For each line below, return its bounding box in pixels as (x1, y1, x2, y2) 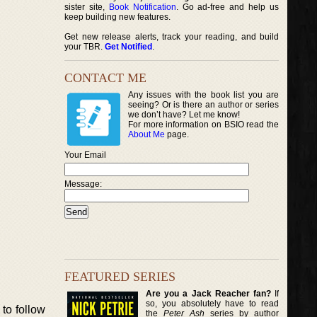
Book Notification (108, 2, 176, 12)
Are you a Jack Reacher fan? (146, 288, 271, 299)
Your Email (64, 150, 106, 160)
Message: (64, 179, 102, 189)
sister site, (64, 2, 109, 12)
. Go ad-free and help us (175, 2, 279, 12)
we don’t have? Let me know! (128, 110, 240, 120)
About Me (128, 129, 165, 139)
